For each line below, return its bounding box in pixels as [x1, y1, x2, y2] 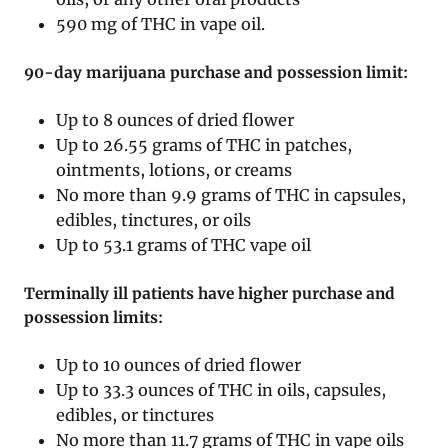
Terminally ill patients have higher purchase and [24, 283, 395, 303]
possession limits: [24, 307, 163, 327]
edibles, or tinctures [56, 404, 215, 425]
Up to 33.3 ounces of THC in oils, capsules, [56, 379, 387, 400]
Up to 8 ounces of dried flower [56, 109, 295, 130]
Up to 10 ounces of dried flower [56, 354, 302, 375]
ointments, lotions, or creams [56, 159, 293, 180]
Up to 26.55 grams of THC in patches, [56, 134, 353, 155]
